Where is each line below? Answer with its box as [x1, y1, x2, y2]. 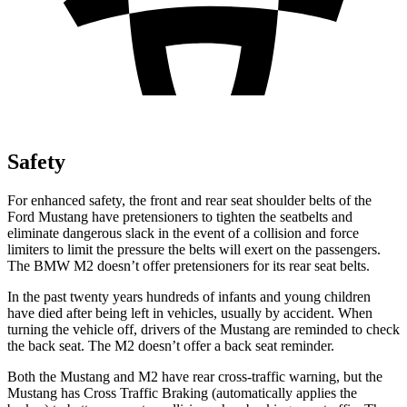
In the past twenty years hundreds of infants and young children [7, 288, 371, 304]
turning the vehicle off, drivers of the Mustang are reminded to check [7, 321, 400, 337]
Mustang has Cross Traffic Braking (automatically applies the [7, 384, 357, 401]
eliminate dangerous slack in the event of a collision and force [7, 224, 359, 241]
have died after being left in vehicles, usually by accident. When [7, 304, 372, 321]
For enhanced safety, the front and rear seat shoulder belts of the [7, 192, 372, 208]
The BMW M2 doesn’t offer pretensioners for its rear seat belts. [7, 257, 370, 273]
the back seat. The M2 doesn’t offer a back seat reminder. [7, 337, 334, 353]
